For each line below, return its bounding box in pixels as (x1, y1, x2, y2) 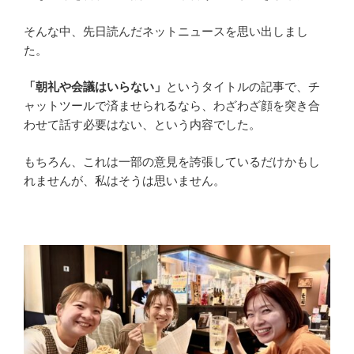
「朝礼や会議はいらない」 (24, 81, 166, 94)
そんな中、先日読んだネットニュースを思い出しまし (24, 24, 308, 38)
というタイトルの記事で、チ (166, 81, 320, 94)
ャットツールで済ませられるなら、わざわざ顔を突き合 (24, 100, 320, 113)
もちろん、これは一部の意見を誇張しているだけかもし (24, 155, 320, 168)
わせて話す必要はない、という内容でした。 (24, 119, 261, 132)
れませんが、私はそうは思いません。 (24, 174, 225, 187)
